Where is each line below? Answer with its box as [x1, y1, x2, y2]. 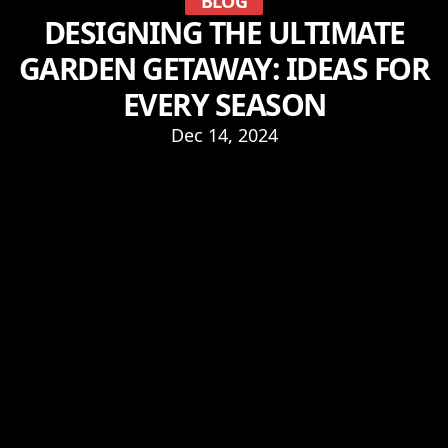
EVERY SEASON [122, 84, 326, 125]
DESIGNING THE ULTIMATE [43, 12, 405, 53]
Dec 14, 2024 [170, 123, 278, 147]
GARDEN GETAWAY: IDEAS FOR [18, 48, 430, 89]
